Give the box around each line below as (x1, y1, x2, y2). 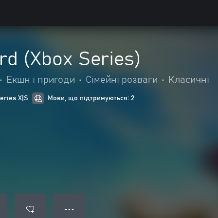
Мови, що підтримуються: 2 (48, 95, 134, 102)
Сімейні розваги (86, 75, 158, 85)
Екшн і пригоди (6, 75, 75, 85)
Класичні (168, 75, 209, 85)
